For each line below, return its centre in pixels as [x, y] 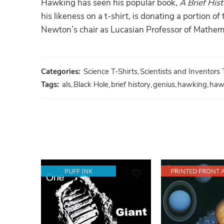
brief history [131, 85]
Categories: [61, 72]
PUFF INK [78, 171]
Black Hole [91, 85]
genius [164, 85]
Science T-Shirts [110, 72]
